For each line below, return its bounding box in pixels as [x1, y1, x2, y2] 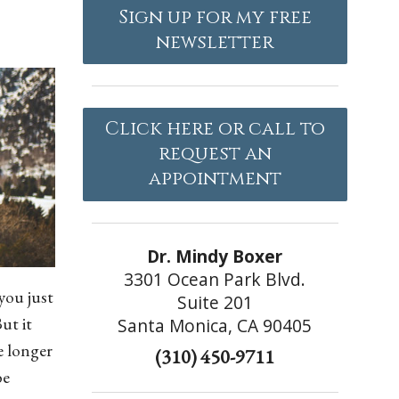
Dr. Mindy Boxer [147, 243, 283, 268]
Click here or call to [104, 117, 325, 142]
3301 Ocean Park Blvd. [124, 266, 306, 291]
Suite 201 [176, 289, 253, 314]
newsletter [156, 29, 274, 55]
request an [158, 142, 272, 167]
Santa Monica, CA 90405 [118, 313, 313, 338]
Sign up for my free [118, 4, 312, 30]
